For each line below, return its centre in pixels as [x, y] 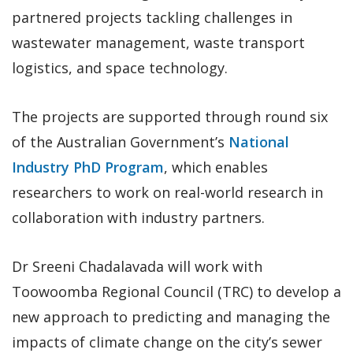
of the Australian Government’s [120, 141]
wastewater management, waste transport [158, 42]
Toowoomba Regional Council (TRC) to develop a [176, 291]
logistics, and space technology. [120, 67]
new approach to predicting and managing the [171, 316]
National [259, 141]
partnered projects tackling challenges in [152, 17]
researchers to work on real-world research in [167, 192]
